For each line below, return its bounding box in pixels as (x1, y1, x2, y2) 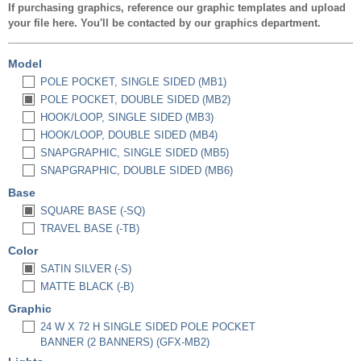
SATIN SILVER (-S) (40, 263, 131, 275)
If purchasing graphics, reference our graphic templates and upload (8, 2, 346, 14)
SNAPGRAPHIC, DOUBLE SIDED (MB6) (40, 164, 233, 176)
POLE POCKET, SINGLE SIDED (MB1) (40, 76, 226, 88)
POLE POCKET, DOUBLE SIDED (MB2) (40, 93, 230, 106)
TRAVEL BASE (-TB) (40, 222, 139, 234)
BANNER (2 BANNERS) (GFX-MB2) (40, 336, 210, 348)
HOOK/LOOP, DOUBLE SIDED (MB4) (40, 129, 218, 141)
